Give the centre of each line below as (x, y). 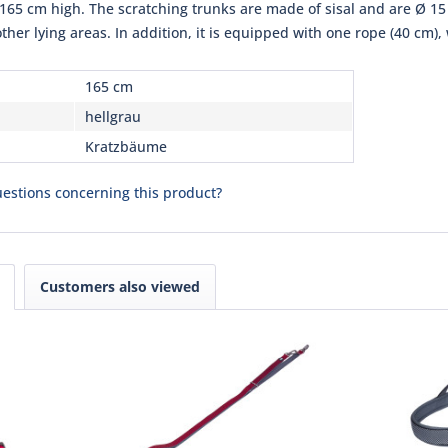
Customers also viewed (120, 286)
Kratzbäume (126, 146)
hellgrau (113, 116)
